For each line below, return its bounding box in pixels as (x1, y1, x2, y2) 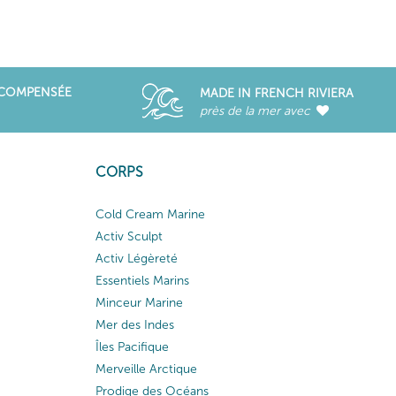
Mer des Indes (95, 316, 174, 332)
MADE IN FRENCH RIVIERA (199, 86, 354, 101)
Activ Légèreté (95, 250, 178, 266)
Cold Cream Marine (95, 206, 205, 222)
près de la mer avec (199, 103, 314, 118)
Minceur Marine (95, 294, 183, 310)
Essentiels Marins (95, 272, 189, 288)
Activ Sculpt (95, 228, 163, 244)
